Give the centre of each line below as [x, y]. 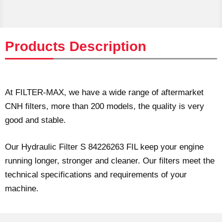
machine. [22, 188]
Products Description [76, 47]
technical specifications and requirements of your [96, 174]
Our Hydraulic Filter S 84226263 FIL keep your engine [104, 147]
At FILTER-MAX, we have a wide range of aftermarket [104, 93]
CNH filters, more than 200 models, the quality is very [105, 107]
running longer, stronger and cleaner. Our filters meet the [110, 161]
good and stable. [35, 120]
